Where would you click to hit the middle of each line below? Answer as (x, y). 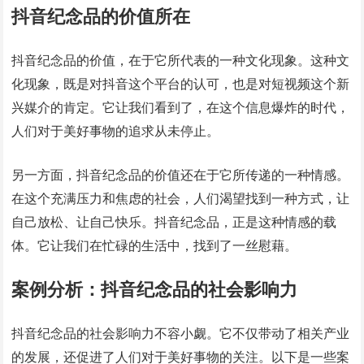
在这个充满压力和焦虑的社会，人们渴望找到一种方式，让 (181, 198)
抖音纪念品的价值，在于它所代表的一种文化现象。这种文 (181, 60)
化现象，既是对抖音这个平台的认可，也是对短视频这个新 (181, 84)
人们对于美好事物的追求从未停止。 (116, 131)
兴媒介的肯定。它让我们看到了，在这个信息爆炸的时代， (181, 107)
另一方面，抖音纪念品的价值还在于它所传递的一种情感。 (181, 175)
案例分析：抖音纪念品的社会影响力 (155, 289)
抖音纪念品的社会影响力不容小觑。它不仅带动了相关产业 (181, 333)
